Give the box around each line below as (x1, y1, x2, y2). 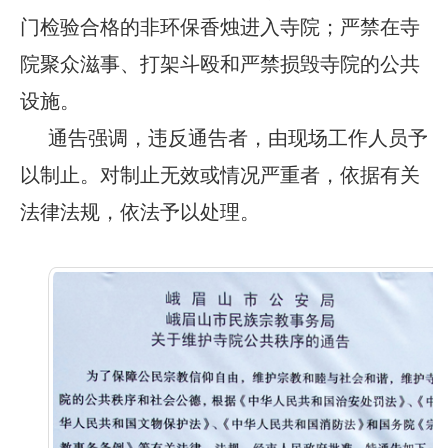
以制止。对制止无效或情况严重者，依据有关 (20, 163, 420, 186)
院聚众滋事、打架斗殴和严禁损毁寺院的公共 (20, 52, 420, 75)
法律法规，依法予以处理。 (20, 200, 260, 223)
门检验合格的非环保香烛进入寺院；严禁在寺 (20, 15, 420, 38)
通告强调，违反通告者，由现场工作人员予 (48, 126, 428, 149)
